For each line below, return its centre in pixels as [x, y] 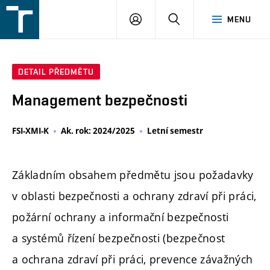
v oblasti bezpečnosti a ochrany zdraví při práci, [134, 196]
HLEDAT [196, 19]
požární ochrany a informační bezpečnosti [121, 217]
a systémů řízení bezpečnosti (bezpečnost [119, 238]
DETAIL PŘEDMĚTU [56, 72]
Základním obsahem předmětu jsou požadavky [133, 174]
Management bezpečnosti [100, 100]
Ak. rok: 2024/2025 [98, 131]
